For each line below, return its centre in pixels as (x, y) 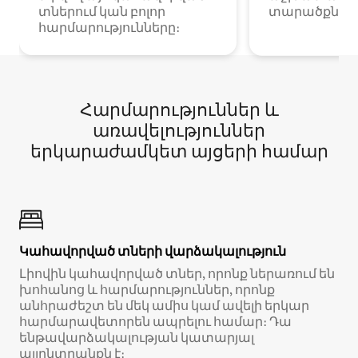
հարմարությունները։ (109, 27)
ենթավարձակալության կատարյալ (137, 337)
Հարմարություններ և (179, 109)
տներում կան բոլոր (102, 11)
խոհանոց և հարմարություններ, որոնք (147, 289)
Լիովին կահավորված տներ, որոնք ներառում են (177, 273)
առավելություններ (179, 130)
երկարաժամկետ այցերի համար (179, 151)
